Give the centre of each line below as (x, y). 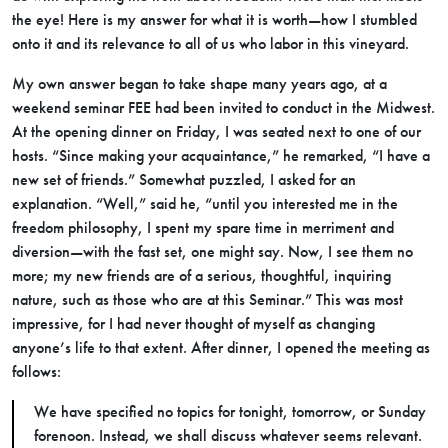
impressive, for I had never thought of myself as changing (193, 323)
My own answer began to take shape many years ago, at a (199, 83)
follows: (36, 371)
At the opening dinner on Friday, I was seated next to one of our (216, 131)
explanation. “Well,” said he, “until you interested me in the (205, 203)
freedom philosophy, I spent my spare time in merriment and (203, 227)
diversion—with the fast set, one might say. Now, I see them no (212, 251)
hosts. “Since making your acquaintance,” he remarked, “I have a (221, 155)
